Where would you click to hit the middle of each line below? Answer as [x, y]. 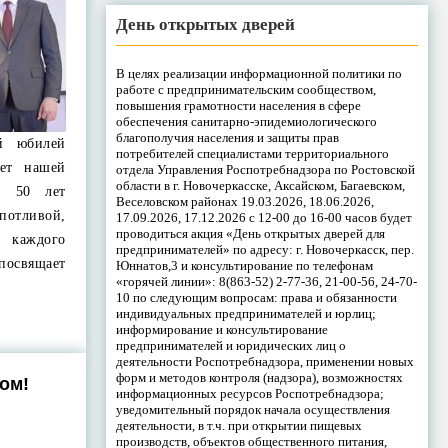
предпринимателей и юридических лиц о [230, 345]
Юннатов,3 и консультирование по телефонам [244, 265]
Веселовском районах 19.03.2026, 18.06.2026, [244, 201]
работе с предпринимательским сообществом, [245, 89]
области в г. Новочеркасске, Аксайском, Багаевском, [260, 185]
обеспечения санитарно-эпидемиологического [246, 121]
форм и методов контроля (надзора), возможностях [259, 377]
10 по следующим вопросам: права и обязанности [256, 297]
